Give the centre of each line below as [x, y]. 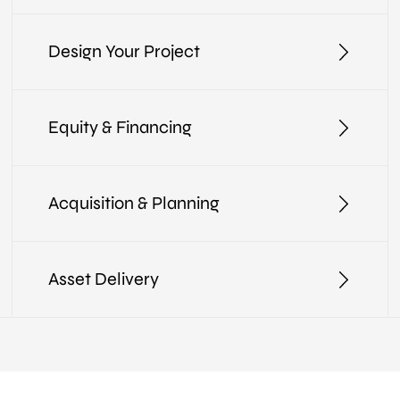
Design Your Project [125, 52]
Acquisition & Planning [134, 204]
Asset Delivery [104, 279]
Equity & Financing [121, 128]
